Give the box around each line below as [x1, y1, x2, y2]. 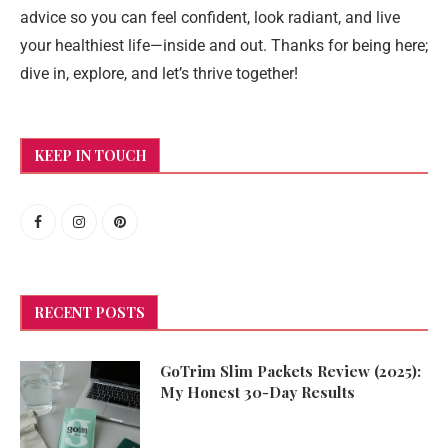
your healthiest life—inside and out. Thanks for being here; [20, 36, 428, 55]
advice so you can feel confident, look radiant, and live [20, 8, 400, 27]
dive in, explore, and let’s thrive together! [20, 64, 298, 83]
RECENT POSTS [34, 303, 145, 322]
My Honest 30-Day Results [160, 382, 355, 402]
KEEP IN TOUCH [34, 146, 147, 165]
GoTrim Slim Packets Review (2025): [160, 361, 421, 381]
